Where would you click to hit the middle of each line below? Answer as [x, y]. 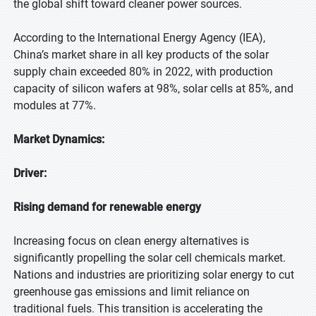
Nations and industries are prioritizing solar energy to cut [154, 275]
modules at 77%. [55, 105]
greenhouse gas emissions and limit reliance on [132, 292]
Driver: [30, 173]
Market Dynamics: [59, 139]
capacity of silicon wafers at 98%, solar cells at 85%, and [153, 89]
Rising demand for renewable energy [107, 207]
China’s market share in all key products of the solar [141, 55]
